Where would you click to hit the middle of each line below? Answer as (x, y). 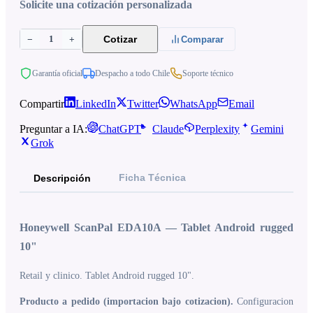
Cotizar (120, 39)
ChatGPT (120, 129)
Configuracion (263, 301)
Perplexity (217, 129)
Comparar (202, 39)
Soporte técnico (208, 73)
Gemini (267, 129)
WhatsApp (194, 104)
